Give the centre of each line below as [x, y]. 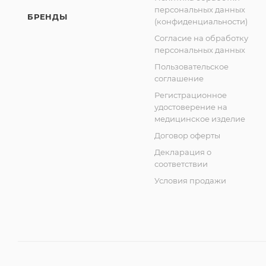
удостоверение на [191, 107]
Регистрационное [191, 95]
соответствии [181, 164]
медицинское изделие [200, 119]
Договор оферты [187, 135]
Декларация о [183, 152]
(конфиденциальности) [201, 21]
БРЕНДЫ [47, 17]
